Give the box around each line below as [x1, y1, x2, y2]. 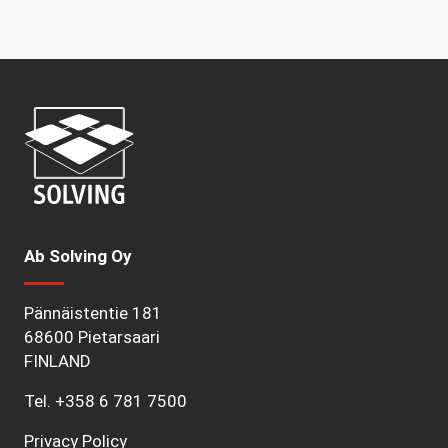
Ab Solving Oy [24, 246, 132, 267]
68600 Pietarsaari [24, 327, 160, 348]
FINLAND [24, 351, 91, 372]
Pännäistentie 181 [24, 303, 162, 324]
